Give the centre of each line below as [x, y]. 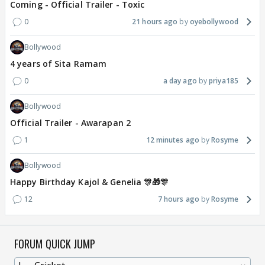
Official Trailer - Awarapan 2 [70, 123]
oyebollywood [214, 22]
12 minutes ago [172, 140]
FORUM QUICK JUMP [55, 244]
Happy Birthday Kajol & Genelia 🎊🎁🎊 [90, 182]
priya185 [224, 81]
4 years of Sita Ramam [59, 64]
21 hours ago [155, 22]
